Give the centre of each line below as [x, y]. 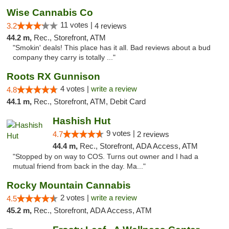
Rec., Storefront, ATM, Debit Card [90, 101]
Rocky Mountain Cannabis [69, 185]
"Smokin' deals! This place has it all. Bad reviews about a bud [112, 48]
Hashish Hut [81, 121]
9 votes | [121, 133]
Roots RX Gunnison [53, 76]
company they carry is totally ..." [64, 58]
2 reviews [153, 134]
